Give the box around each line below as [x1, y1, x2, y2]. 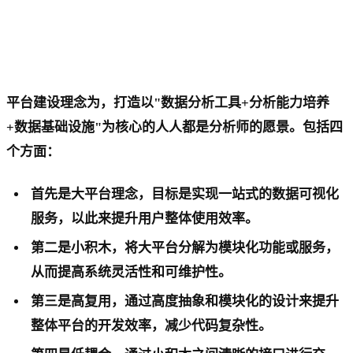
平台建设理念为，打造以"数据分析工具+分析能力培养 [6, 95, 329, 110]
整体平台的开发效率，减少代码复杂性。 [31, 318, 273, 333]
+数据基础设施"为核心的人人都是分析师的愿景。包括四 [6, 119, 343, 135]
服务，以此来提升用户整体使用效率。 [31, 210, 259, 226]
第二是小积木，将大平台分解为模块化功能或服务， [31, 240, 340, 255]
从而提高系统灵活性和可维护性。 [31, 264, 232, 280]
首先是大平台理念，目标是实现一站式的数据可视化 [31, 186, 340, 202]
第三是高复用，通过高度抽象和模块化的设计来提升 [31, 293, 340, 309]
